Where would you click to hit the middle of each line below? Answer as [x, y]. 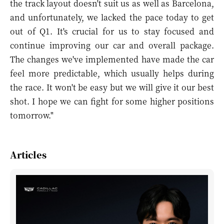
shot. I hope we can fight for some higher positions [112, 101]
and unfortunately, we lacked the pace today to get [112, 17]
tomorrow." [32, 115]
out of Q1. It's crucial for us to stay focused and [112, 31]
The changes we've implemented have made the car [112, 59]
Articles [28, 154]
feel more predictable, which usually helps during [112, 73]
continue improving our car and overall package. [112, 45]
